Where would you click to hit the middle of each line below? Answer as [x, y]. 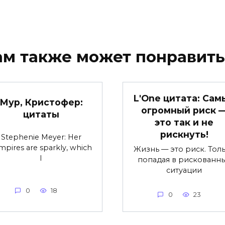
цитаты [41, 114]
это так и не [184, 122]
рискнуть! [184, 134]
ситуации [184, 170]
